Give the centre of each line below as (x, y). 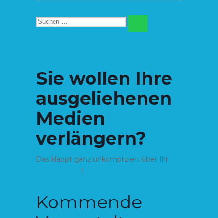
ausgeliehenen (104, 98)
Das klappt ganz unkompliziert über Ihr (102, 159)
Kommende (89, 202)
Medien (71, 118)
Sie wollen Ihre (104, 78)
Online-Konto (59, 171)
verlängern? (91, 138)
